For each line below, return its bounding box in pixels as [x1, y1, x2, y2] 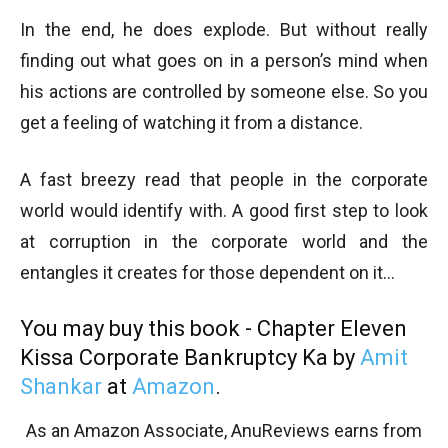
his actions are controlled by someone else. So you [20, 81, 428, 102]
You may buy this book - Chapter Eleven [20, 316, 407, 341]
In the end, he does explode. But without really [20, 19, 428, 40]
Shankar [20, 374, 102, 399]
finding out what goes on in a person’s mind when [20, 50, 428, 71]
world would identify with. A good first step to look [20, 200, 428, 221]
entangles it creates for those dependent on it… [20, 262, 395, 283]
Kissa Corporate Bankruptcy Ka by [20, 345, 360, 370]
